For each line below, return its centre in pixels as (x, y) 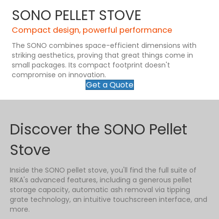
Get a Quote (109, 85)
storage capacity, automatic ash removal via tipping (100, 189)
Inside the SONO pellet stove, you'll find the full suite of (103, 170)
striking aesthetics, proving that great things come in (102, 55)
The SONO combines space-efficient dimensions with (104, 45)
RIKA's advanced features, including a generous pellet (101, 180)
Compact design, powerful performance (92, 30)
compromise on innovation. (59, 75)
